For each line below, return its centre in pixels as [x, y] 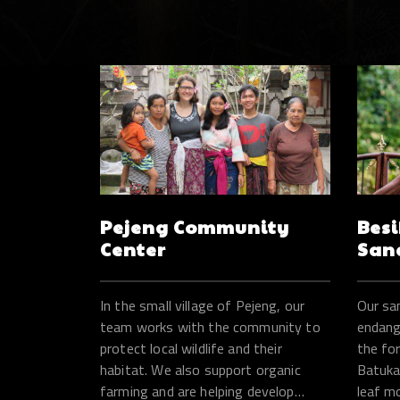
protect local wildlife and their [191, 348]
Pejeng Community [195, 226]
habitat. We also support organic [200, 369]
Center [133, 249]
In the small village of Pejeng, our [203, 305]
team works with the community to [210, 326]
